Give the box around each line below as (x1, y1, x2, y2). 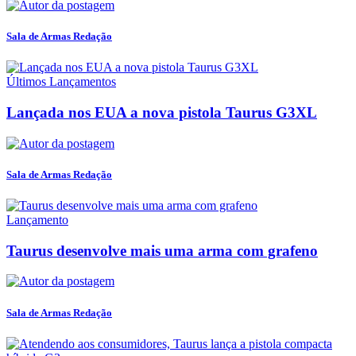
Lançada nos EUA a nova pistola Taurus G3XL (6, 103, 317, 121)
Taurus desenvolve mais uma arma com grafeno (6, 242, 318, 259)
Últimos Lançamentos (6, 75, 116, 89)
